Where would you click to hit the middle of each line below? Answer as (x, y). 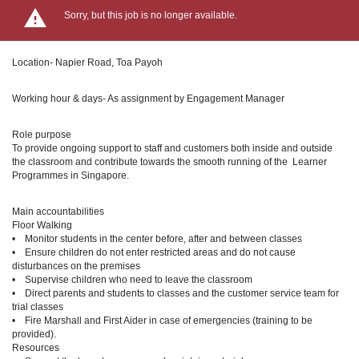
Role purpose (42, 135)
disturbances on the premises (76, 266)
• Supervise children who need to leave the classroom (132, 280)
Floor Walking (42, 226)
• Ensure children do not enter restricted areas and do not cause (154, 253)
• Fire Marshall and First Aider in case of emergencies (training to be (162, 321)
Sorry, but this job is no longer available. (151, 15)
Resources (36, 348)
